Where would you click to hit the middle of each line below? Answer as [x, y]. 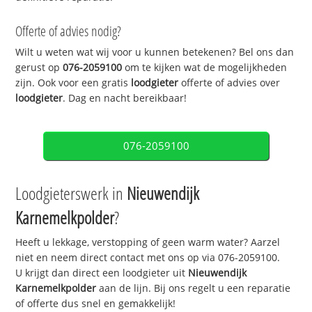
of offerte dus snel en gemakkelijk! [96, 304]
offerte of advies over [229, 83]
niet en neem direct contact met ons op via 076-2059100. [148, 258]
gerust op [39, 68]
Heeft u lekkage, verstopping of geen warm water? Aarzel [148, 242]
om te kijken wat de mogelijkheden [205, 68]
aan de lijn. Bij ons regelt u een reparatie [194, 288]
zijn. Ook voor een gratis [73, 83]
